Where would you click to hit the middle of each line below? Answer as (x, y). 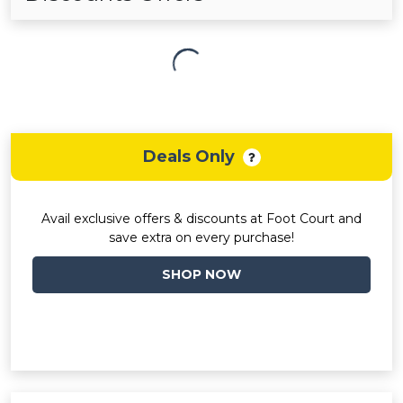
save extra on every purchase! (201, 237)
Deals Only (188, 157)
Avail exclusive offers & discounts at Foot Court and (201, 219)
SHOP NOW (201, 274)
